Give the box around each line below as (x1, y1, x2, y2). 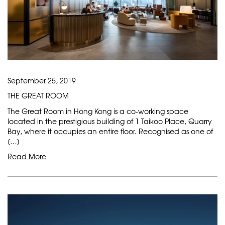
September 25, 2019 (8, 75, 76, 85)
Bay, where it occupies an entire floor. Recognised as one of (8, 126, 213, 136)
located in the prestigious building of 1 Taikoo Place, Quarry (8, 116, 212, 126)
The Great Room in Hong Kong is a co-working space (8, 105, 188, 116)
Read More (8, 151, 46, 161)
